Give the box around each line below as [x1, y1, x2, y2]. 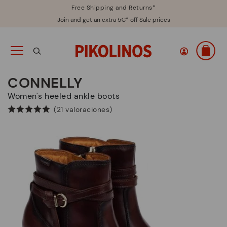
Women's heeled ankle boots [15, 91, 120, 101]
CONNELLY [8, 73, 83, 92]
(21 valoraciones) [54, 105, 112, 114]
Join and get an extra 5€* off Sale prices [57, 16, 170, 24]
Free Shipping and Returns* [71, 4, 156, 12]
